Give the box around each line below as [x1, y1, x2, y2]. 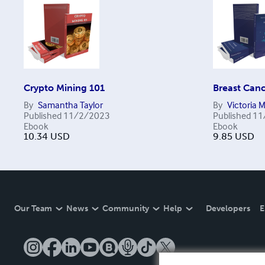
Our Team [14, 203, 52, 214]
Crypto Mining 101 [24, 82, 105, 93]
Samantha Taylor [38, 99, 103, 111]
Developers [206, 203, 250, 214]
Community [102, 203, 149, 214]
